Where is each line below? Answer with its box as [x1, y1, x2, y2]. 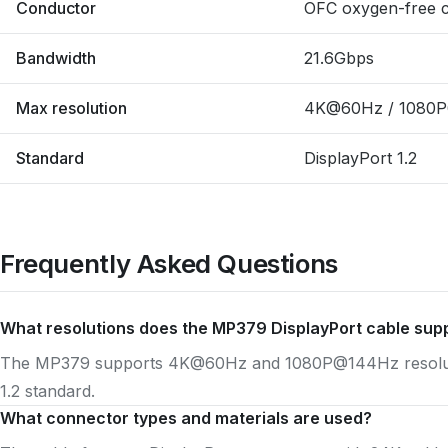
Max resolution [16, 98, 127, 118]
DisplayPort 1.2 [304, 148, 417, 168]
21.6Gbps [304, 48, 374, 68]
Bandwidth [16, 48, 96, 68]
